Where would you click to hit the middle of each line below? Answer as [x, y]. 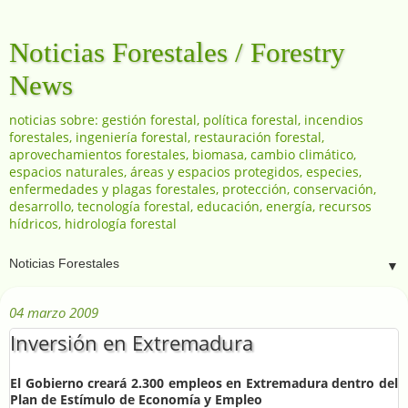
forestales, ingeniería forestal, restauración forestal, [167, 137]
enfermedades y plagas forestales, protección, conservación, [193, 189]
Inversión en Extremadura [132, 342]
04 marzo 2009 [54, 312]
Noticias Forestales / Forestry [177, 52]
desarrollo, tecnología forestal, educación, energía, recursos [190, 206]
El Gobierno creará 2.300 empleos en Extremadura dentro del [204, 383]
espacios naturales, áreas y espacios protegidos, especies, [185, 172]
